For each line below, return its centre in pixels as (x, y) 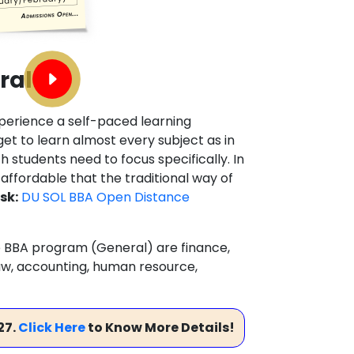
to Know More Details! (160, 328)
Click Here (51, 328)
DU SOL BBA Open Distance (105, 197)
